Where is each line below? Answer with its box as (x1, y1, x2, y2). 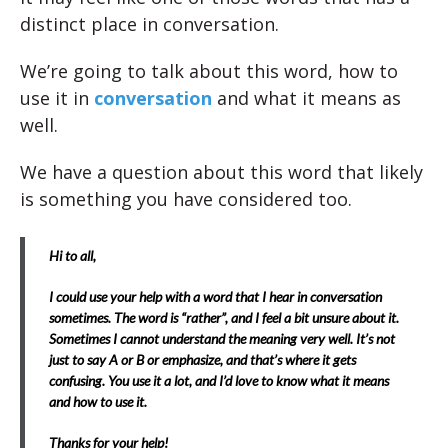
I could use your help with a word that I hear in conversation (49, 288, 382, 306)
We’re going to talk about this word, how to (20, 59, 398, 84)
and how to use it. (49, 393, 147, 411)
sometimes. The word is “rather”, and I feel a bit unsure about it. (49, 309, 399, 327)
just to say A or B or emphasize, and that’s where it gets (49, 351, 356, 369)
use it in (20, 86, 94, 111)
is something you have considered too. (20, 187, 352, 212)
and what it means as (212, 86, 401, 111)
